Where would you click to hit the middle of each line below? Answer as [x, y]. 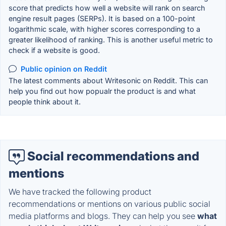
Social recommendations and [112, 156]
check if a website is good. [54, 50]
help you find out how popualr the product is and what [102, 91]
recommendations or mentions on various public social [109, 204]
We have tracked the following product [80, 191]
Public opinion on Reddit [64, 69]
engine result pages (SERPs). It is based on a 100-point [102, 18]
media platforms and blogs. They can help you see [103, 216]
